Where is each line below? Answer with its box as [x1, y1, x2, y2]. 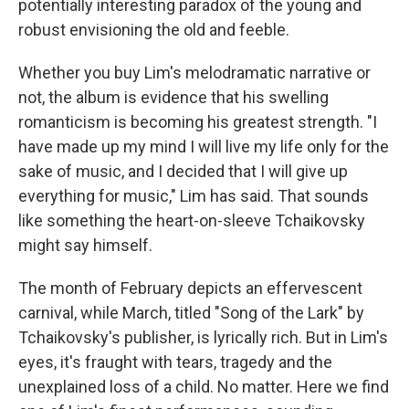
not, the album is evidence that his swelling [18, 88, 329, 107]
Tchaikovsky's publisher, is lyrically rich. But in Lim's [18, 328, 388, 347]
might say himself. [18, 236, 152, 255]
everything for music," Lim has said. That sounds [18, 186, 369, 205]
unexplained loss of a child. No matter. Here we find [18, 377, 389, 396]
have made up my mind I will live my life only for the [18, 137, 389, 156]
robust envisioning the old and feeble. [18, 20, 289, 39]
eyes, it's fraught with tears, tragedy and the [18, 352, 332, 372]
